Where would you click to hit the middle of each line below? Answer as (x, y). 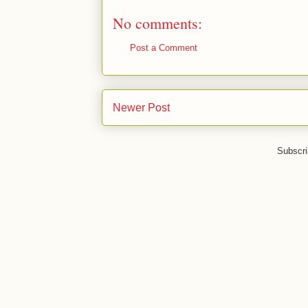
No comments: (157, 23)
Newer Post (141, 107)
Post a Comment (164, 48)
